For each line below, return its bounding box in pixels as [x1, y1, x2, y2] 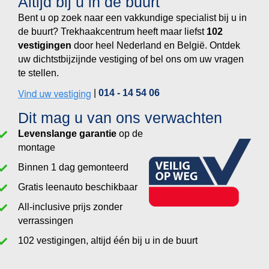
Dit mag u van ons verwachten [18, 109, 222, 127]
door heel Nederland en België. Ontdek [71, 40, 240, 51]
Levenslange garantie [18, 128, 116, 139]
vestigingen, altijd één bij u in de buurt [37, 235, 198, 246]
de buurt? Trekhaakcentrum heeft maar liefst [18, 26, 207, 37]
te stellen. [18, 68, 59, 79]
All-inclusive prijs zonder [18, 202, 122, 213]
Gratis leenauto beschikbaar [18, 182, 138, 193]
